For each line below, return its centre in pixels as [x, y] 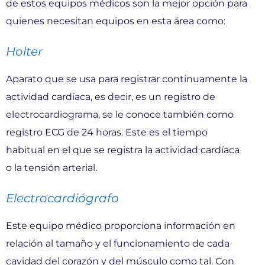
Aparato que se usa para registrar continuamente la [127, 79]
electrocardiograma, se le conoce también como [120, 114]
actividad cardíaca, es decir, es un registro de [111, 96]
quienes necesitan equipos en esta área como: [116, 21]
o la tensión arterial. [51, 167]
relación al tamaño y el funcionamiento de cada [118, 243]
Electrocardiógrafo [62, 198]
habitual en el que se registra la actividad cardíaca [123, 150]
